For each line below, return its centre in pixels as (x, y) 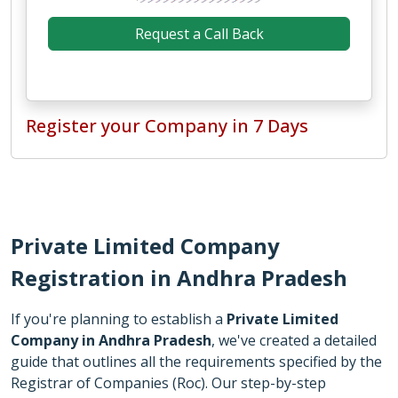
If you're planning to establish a (119, 319)
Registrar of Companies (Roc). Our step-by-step (168, 383)
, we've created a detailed (294, 340)
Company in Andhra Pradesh (111, 340)
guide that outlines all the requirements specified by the (196, 362)
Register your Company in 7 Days (167, 126)
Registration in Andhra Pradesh (179, 278)
